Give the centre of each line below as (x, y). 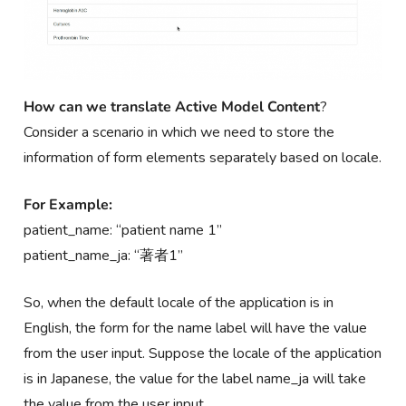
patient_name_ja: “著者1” (104, 255)
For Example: (68, 204)
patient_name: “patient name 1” (123, 230)
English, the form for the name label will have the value (196, 328)
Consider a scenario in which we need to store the (179, 132)
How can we (66, 106)
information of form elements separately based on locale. (203, 157)
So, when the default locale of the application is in (179, 302)
